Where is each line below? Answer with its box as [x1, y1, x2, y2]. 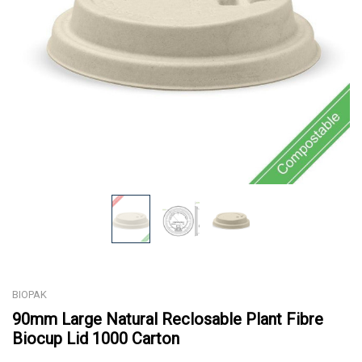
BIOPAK [12, 288, 47, 301]
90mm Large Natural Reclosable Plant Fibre [12, 309, 323, 329]
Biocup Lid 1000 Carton [12, 328, 179, 348]
